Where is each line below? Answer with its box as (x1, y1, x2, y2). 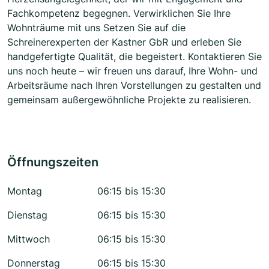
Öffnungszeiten (7, 155, 98, 170)
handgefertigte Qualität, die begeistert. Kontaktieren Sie (7, 50, 262, 63)
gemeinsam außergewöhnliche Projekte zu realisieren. (7, 94, 251, 106)
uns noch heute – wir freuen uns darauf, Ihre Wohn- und (7, 65, 258, 77)
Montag (7, 185, 42, 198)
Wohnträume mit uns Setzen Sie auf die (7, 22, 186, 34)
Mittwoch (7, 233, 50, 246)
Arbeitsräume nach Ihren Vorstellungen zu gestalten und (7, 79, 261, 92)
